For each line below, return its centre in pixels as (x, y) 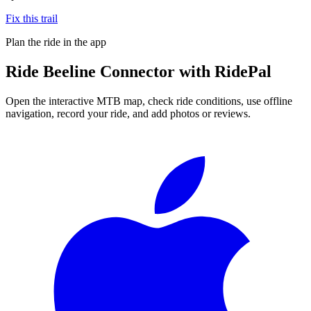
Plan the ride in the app (56, 42)
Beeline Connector (109, 71)
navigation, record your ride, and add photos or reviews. (128, 113)
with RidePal (223, 71)
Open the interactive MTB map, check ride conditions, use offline (149, 101)
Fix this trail (32, 18)
